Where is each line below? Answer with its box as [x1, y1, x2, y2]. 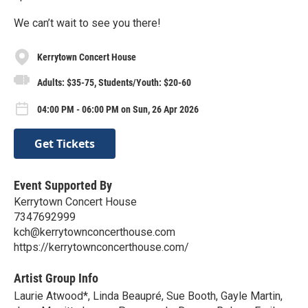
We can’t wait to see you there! [14, 16, 161, 30]
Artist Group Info [14, 270, 98, 285]
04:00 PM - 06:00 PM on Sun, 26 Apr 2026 [37, 104, 199, 115]
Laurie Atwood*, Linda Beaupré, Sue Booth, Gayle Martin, [14, 289, 283, 302]
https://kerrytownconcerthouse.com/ [14, 240, 189, 254]
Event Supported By [14, 177, 112, 192]
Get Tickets [34, 135, 95, 151]
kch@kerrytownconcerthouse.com [14, 225, 175, 239]
